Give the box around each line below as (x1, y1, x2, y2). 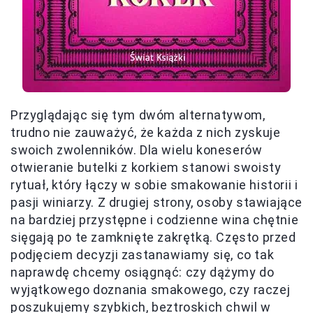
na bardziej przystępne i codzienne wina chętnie (10, 212, 299, 227)
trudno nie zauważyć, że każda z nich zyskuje (10, 125, 281, 140)
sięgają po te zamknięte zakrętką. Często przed (10, 230, 296, 245)
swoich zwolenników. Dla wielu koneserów (10, 143, 263, 157)
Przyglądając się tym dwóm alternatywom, (10, 108, 265, 122)
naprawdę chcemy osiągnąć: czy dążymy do (10, 265, 275, 279)
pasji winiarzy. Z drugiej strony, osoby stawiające (10, 195, 303, 210)
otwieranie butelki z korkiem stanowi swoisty (10, 160, 282, 175)
